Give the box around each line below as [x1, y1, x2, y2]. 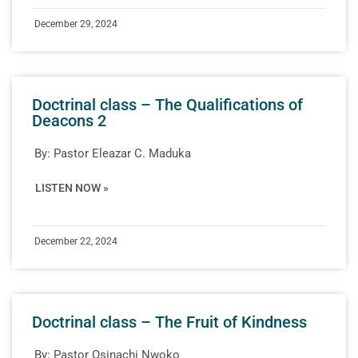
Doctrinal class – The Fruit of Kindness [32, 312, 307, 332]
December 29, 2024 [34, 18, 117, 30]
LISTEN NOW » [35, 181, 109, 194]
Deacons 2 [32, 110, 106, 130]
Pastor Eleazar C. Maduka [54, 145, 191, 161]
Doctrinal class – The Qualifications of [32, 94, 303, 114]
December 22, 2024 [34, 235, 117, 247]
